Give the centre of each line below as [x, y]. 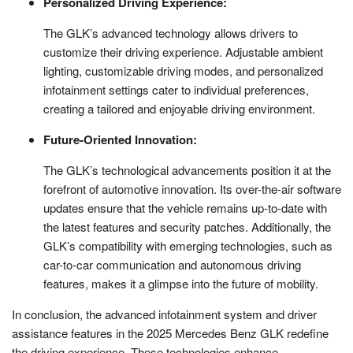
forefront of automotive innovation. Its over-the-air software [192, 188]
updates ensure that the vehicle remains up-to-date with [185, 207]
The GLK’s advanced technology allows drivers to [171, 32]
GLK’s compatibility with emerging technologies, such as [188, 245]
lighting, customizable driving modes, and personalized [183, 70]
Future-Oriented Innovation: [120, 139]
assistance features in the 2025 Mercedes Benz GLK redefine [170, 333]
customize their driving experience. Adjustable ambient [183, 51]
